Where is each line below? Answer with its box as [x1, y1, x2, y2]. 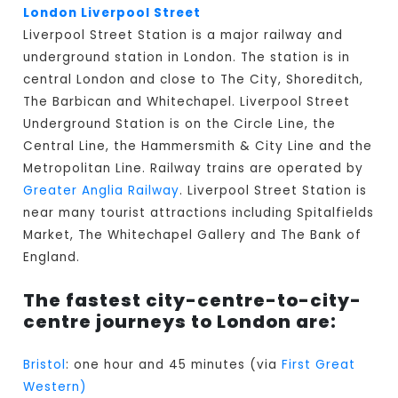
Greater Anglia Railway [23, 182, 180, 200]
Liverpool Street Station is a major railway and [23, 27, 344, 44]
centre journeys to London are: [23, 309, 338, 335]
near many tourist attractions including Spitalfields [23, 204, 375, 222]
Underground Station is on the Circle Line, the [23, 115, 337, 133]
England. [23, 249, 81, 267]
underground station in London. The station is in [23, 49, 351, 67]
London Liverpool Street [23, 4, 202, 22]
